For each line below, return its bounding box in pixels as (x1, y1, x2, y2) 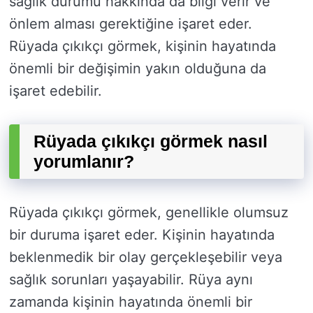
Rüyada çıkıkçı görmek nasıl (34, 131, 268, 152)
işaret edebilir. (9, 82, 102, 100)
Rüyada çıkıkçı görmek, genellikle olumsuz (9, 204, 289, 221)
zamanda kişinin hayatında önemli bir (9, 293, 252, 311)
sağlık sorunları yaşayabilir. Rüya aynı (9, 271, 253, 289)
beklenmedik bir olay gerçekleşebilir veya (9, 249, 282, 266)
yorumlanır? (34, 152, 134, 172)
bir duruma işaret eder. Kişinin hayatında (9, 226, 275, 244)
